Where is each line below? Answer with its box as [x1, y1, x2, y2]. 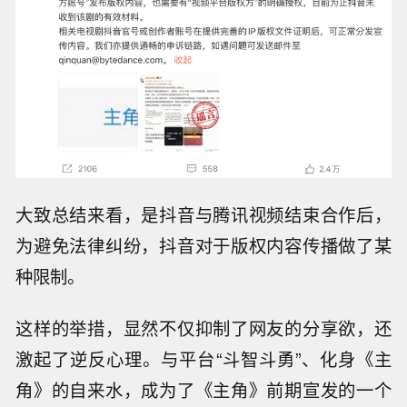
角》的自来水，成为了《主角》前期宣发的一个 [15, 376, 392, 402]
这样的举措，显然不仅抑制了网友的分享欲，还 [15, 314, 392, 341]
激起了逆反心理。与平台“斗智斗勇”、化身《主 [15, 345, 392, 372]
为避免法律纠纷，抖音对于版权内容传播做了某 [15, 233, 392, 259]
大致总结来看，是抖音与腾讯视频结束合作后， [15, 202, 392, 228]
